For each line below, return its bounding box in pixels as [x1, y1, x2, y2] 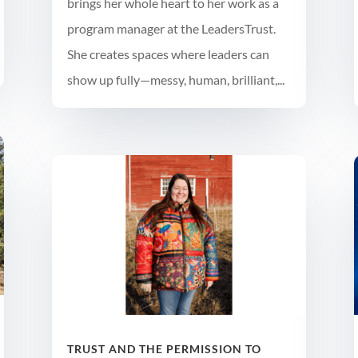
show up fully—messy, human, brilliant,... [66, 72, 284, 88]
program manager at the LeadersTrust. [66, 21, 276, 37]
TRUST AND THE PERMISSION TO [66, 341, 261, 356]
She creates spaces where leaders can [66, 46, 269, 62]
